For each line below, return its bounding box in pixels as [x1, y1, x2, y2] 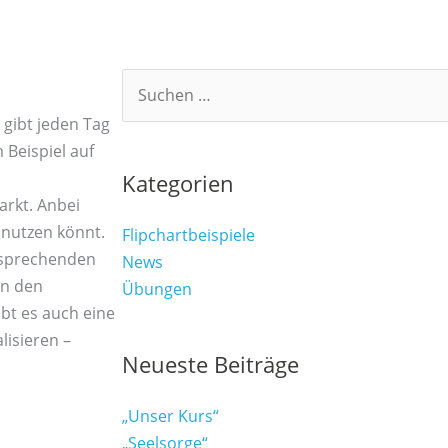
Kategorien [122, 167, 234, 198]
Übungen [122, 277, 192, 300]
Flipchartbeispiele [122, 223, 255, 246]
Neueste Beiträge [122, 348, 299, 379]
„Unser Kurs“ [122, 404, 219, 427]
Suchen [121, 85, 177, 107]
